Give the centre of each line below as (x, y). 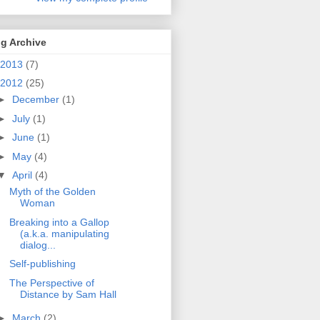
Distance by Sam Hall (68, 294)
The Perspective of (51, 282)
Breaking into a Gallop (59, 222)
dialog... (37, 245)
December (37, 100)
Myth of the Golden (52, 192)
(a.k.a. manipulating (64, 233)
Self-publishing (42, 264)
